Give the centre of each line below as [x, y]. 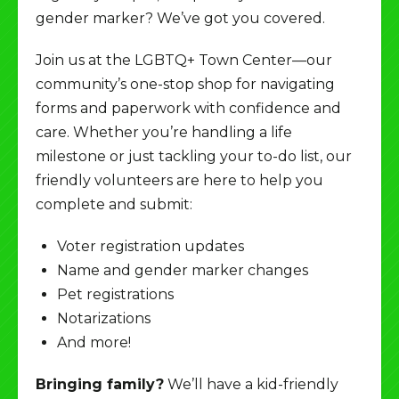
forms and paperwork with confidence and [188, 108]
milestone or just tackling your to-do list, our [194, 156]
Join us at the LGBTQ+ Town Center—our [184, 60]
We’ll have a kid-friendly [251, 384]
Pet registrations [115, 294]
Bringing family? [100, 384]
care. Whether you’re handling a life [164, 132]
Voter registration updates [151, 246]
